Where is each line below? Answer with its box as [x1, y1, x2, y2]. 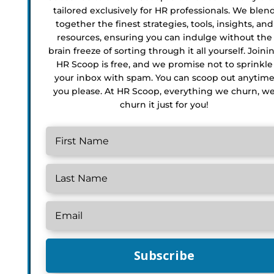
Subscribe [134, 246, 195, 264]
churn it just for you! [120, 98, 209, 110]
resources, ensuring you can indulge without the [56, 31, 272, 43]
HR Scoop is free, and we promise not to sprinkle [56, 58, 273, 70]
